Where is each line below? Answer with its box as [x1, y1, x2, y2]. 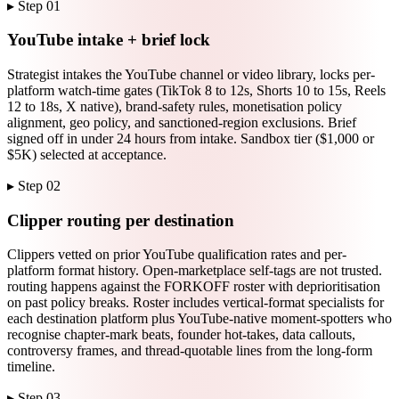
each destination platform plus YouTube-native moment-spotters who [7, 311, 392, 327]
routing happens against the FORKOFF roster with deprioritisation [7, 279, 380, 295]
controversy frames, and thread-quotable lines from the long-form [7, 343, 372, 359]
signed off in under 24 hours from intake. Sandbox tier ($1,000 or [7, 130, 374, 146]
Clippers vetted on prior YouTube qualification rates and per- [7, 247, 346, 263]
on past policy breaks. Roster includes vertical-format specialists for [7, 295, 384, 311]
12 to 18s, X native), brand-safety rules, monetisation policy [7, 98, 342, 114]
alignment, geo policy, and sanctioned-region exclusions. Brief [7, 114, 356, 130]
